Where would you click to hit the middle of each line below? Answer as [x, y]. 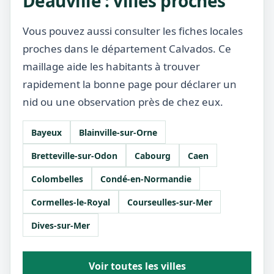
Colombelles [57, 179]
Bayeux [46, 132]
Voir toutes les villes [137, 266]
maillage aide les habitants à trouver [111, 66]
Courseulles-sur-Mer [170, 202]
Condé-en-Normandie [146, 179]
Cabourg [153, 155]
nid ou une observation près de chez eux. [123, 102]
